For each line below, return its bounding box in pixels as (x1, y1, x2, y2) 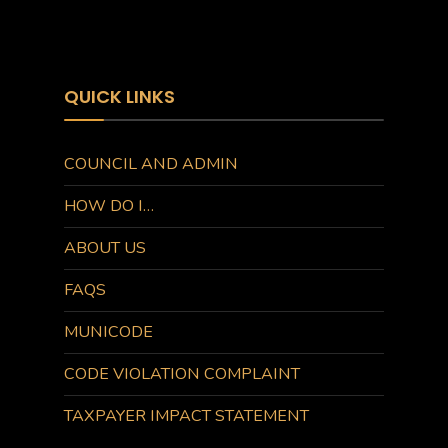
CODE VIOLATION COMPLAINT (64, 362, 300, 385)
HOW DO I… (64, 194, 154, 217)
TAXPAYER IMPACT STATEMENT (64, 404, 309, 427)
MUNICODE (64, 320, 153, 343)
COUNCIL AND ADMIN (64, 152, 238, 175)
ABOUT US (64, 236, 146, 259)
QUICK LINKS (64, 83, 175, 109)
